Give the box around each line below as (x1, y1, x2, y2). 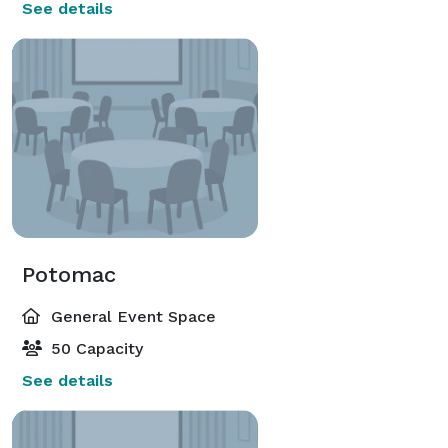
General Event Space (46, 306, 216, 326)
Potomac (22, 261, 116, 287)
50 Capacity (46, 338, 143, 358)
